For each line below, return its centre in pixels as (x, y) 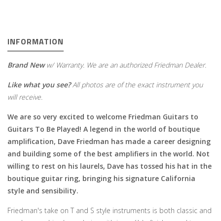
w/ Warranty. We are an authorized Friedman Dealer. (125, 65)
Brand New (26, 65)
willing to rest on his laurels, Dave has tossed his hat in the (110, 166)
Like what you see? (39, 85)
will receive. (25, 97)
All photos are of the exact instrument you (137, 85)
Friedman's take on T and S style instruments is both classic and (110, 210)
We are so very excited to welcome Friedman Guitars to (103, 117)
